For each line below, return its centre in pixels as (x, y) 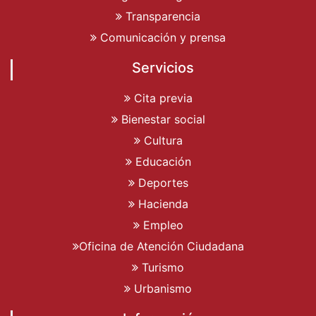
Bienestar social (161, 119)
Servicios (163, 67)
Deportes (161, 182)
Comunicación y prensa (161, 37)
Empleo (161, 225)
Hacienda (161, 203)
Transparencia (161, 16)
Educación (161, 161)
